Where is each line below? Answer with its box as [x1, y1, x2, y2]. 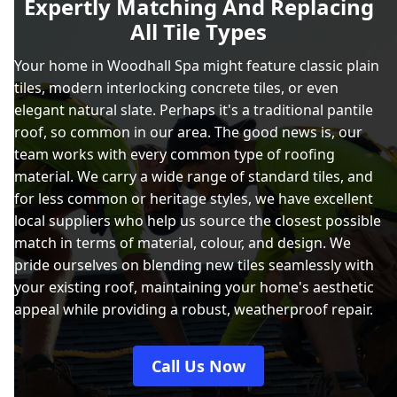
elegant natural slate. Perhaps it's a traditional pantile [14, 100, 373, 121]
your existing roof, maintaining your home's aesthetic [14, 277, 374, 298]
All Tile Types [130, 17, 267, 47]
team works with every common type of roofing [14, 144, 335, 165]
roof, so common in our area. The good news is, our [14, 122, 362, 143]
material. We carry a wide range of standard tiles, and [14, 167, 373, 187]
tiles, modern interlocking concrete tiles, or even [14, 78, 339, 98]
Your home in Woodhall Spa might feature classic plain [14, 56, 379, 76]
